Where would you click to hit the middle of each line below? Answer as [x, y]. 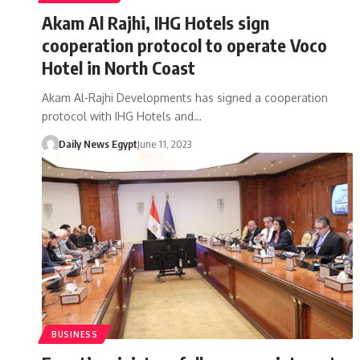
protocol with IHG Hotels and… [122, 116]
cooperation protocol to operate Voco [184, 45]
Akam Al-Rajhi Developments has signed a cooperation [185, 97]
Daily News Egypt [98, 143]
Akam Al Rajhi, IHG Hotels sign [155, 22]
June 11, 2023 [164, 143]
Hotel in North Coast [119, 67]
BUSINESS [75, 334]
